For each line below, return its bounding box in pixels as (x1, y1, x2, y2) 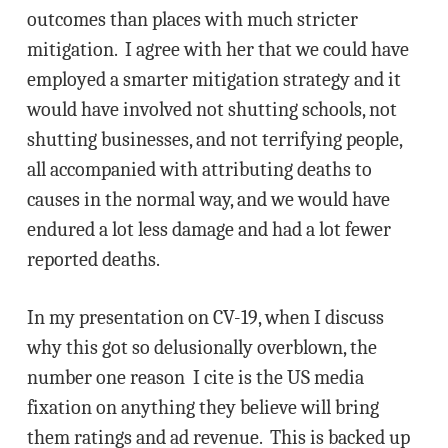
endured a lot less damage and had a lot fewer (26, 218, 391, 241)
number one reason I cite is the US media (26, 366, 364, 389)
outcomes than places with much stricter (26, 8, 358, 31)
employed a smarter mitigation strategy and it (26, 68, 401, 91)
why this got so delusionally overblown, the (26, 336, 377, 359)
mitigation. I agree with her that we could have (26, 38, 409, 61)
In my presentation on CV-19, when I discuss (26, 306, 384, 329)
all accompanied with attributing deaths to (26, 158, 372, 181)
